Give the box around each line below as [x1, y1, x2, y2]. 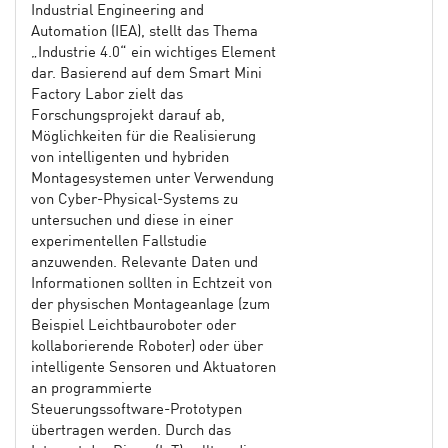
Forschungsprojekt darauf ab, [31, 108, 225, 124]
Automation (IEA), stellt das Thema [31, 24, 258, 40]
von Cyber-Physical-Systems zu [31, 192, 238, 208]
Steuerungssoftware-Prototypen [31, 402, 242, 418]
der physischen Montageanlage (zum [31, 297, 270, 313]
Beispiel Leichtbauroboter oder [31, 318, 236, 334]
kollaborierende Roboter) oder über [31, 339, 263, 355]
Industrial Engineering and [31, 3, 204, 19]
